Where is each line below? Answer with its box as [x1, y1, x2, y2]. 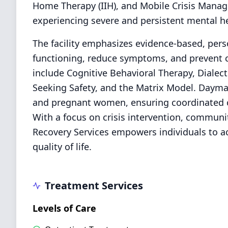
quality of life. [33, 140, 92, 153]
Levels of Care [33, 202, 96, 214]
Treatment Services [45, 179, 143, 192]
